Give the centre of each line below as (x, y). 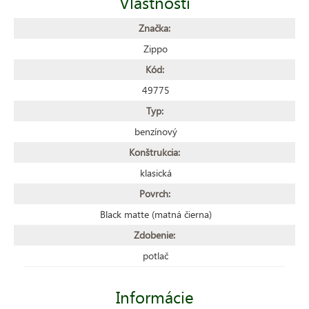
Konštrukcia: (154, 152)
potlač (156, 255)
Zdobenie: (154, 235)
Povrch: (154, 193)
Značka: (154, 28)
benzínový (156, 131)
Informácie (154, 296)
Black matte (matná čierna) (156, 214)
